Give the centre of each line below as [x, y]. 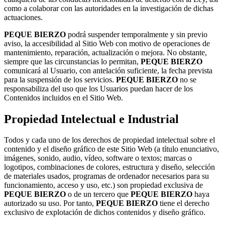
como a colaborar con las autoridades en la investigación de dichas [109, 8]
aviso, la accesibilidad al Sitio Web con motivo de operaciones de [107, 43]
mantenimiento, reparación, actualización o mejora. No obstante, [105, 52]
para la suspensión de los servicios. [60, 79]
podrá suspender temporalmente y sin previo [137, 34]
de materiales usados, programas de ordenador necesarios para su [106, 176]
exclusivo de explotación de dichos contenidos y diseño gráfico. [105, 212]
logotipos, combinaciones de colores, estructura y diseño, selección [109, 167]
